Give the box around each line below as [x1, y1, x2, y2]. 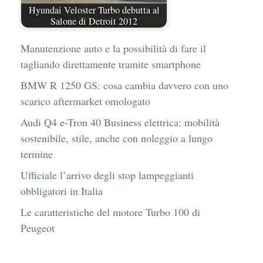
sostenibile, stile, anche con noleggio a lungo [21, 131, 213, 146]
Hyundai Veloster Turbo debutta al [28, 3, 160, 16]
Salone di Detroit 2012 [50, 14, 137, 28]
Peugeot [21, 221, 55, 235]
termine [21, 147, 53, 161]
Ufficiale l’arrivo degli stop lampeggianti [21, 168, 194, 183]
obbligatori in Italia [21, 184, 103, 198]
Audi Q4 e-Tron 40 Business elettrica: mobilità [21, 115, 220, 130]
